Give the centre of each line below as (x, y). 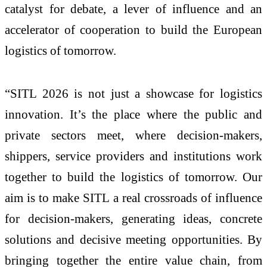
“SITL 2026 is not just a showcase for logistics (133, 93)
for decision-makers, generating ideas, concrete (133, 218)
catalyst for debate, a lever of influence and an (133, 9)
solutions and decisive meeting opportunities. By (133, 239)
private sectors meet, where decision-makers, (133, 135)
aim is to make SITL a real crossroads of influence (133, 197)
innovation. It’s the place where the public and (133, 114)
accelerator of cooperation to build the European (133, 30)
